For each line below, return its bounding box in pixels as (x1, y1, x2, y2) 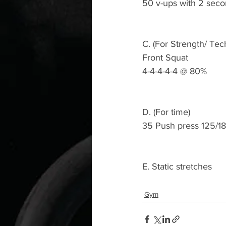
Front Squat (142, 52, 191, 63)
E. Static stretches (142, 161, 214, 172)
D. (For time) (142, 107, 190, 117)
